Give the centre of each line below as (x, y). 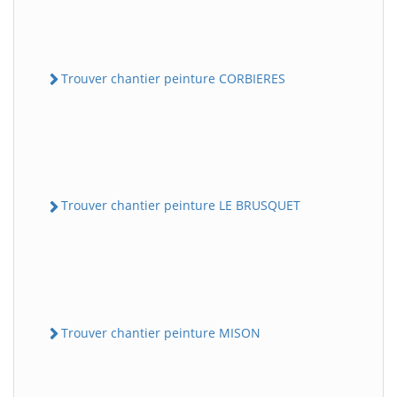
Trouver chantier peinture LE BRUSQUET (181, 206)
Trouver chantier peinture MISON (161, 332)
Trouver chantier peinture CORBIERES (173, 79)
